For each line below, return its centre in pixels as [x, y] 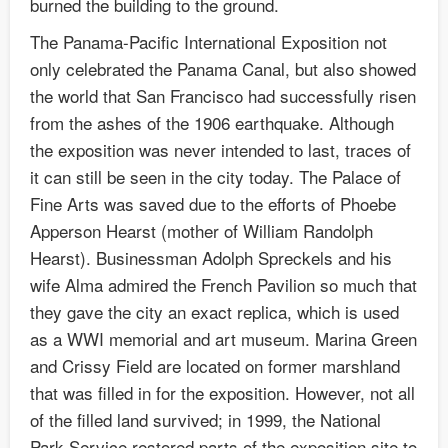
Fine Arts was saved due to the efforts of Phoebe [213, 204]
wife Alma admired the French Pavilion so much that [223, 285]
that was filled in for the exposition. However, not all [222, 393]
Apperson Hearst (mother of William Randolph [201, 231]
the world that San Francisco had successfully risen [223, 96]
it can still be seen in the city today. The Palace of [215, 177]
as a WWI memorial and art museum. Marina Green [223, 339]
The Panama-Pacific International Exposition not [208, 42]
